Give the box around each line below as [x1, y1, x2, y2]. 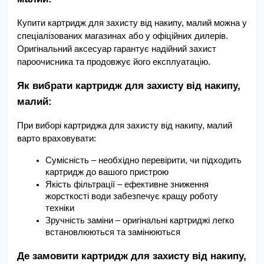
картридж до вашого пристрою [45, 167, 169, 177]
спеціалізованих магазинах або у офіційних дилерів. [17, 31, 228, 41]
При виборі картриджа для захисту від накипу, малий [17, 121, 232, 130]
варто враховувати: [17, 134, 96, 143]
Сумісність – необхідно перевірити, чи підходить [45, 156, 242, 165]
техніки [45, 203, 74, 213]
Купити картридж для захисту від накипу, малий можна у [17, 18, 247, 28]
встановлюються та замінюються [45, 227, 180, 237]
